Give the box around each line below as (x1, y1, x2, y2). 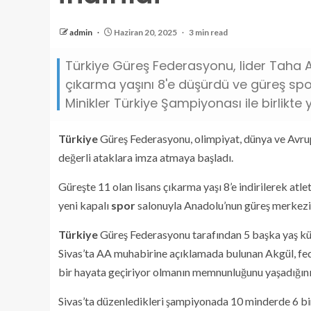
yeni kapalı (58, 199, 111, 212)
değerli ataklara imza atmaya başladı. (58, 151, 233, 164)
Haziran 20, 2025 (112, 27, 178, 37)
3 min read (189, 27, 228, 37)
